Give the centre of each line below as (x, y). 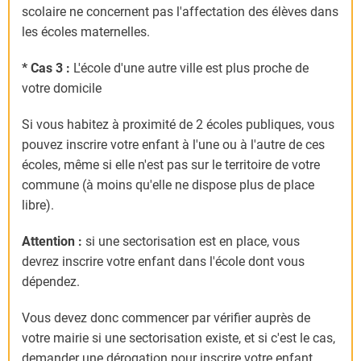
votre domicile (62, 89)
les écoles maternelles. (86, 32)
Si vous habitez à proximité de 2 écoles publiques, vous (178, 125)
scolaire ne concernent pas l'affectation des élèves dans (180, 12)
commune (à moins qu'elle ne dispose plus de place (168, 185)
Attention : (54, 242)
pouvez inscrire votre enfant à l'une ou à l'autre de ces (173, 145)
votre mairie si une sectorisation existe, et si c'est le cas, (178, 338)
